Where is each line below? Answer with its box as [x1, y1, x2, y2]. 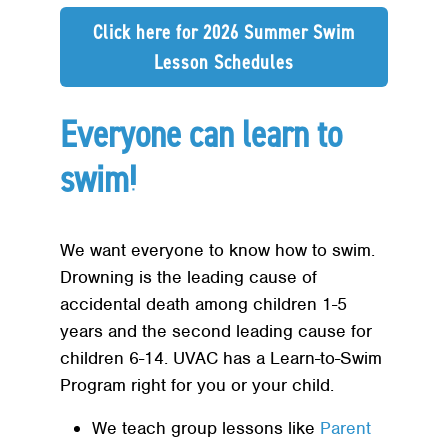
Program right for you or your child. [60, 374, 334, 397]
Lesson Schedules [154, 49, 294, 76]
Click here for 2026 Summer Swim [93, 19, 355, 46]
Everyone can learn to [60, 109, 342, 160]
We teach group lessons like [92, 417, 320, 440]
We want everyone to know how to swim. [60, 239, 375, 262]
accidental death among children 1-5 [60, 293, 347, 316]
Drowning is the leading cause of [60, 266, 317, 289]
